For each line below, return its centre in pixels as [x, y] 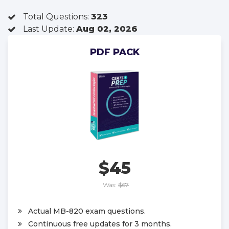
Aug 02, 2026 [107, 29]
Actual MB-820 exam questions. [87, 211]
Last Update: [50, 29]
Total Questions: [57, 17]
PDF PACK [114, 52]
